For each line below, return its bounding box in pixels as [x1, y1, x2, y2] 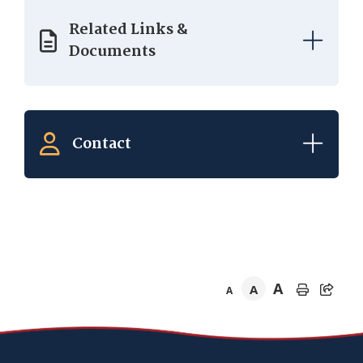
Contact [71, 131, 131, 156]
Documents [68, 40, 156, 65]
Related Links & [68, 18, 188, 43]
